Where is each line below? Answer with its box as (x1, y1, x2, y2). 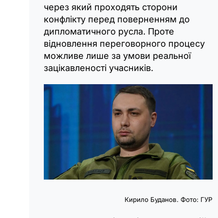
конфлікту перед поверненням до (44, 14, 190, 25)
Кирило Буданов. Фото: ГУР (125, 195, 213, 203)
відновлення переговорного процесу (44, 38, 205, 49)
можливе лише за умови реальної (44, 51, 191, 61)
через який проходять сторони (44, 2, 178, 13)
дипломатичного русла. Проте (44, 26, 174, 37)
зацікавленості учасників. (44, 63, 153, 73)
